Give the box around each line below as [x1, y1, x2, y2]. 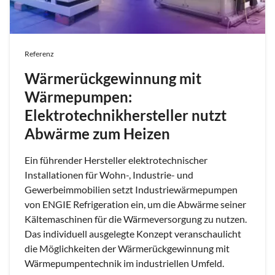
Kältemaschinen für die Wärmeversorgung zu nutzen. [25, 213, 247, 225]
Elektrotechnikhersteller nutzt [25, 106, 227, 125]
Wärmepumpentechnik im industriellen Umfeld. [25, 257, 224, 269]
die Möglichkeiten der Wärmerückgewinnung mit [25, 242, 230, 255]
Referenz [25, 49, 54, 59]
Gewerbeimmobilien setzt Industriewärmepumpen [25, 184, 238, 196]
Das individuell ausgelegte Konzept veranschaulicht [25, 228, 241, 240]
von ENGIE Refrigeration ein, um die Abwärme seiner [25, 198, 246, 211]
